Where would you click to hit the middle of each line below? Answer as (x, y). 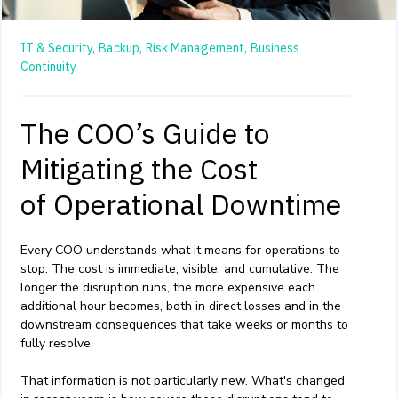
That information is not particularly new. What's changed (183, 381)
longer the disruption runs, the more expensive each (168, 288)
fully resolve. (59, 344)
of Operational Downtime (181, 205)
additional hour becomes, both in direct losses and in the (181, 306)
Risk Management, (196, 48)
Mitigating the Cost (139, 169)
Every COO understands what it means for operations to (180, 251)
